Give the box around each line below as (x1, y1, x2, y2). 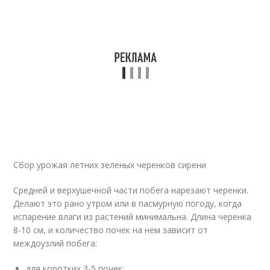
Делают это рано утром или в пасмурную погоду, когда (13, 198, 242, 209)
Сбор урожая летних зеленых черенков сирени (13, 159, 207, 171)
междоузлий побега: (13, 237, 98, 249)
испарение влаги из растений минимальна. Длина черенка (13, 211, 252, 222)
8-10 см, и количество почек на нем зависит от (13, 224, 209, 236)
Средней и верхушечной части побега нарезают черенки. (13, 184, 249, 196)
